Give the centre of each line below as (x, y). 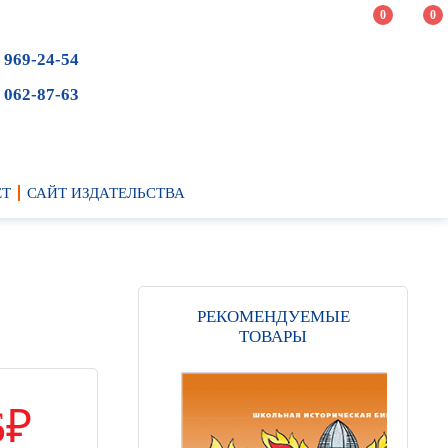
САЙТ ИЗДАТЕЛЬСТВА (105, 193)
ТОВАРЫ (273, 336)
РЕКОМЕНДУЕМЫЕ (273, 316)
